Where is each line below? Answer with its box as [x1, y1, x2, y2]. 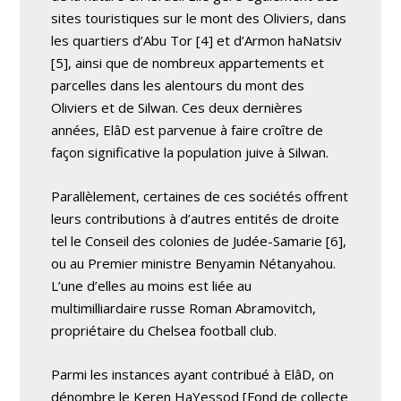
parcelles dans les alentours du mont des [51, 75, 305, 94]
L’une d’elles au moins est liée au [51, 276, 252, 294]
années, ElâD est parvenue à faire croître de [51, 120, 324, 139]
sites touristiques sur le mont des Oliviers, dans [51, 8, 347, 27]
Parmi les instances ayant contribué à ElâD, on [51, 364, 335, 383]
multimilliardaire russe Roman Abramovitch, [51, 298, 317, 317]
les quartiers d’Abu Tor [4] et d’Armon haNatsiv [51, 30, 343, 49]
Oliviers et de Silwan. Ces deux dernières [51, 98, 303, 116]
